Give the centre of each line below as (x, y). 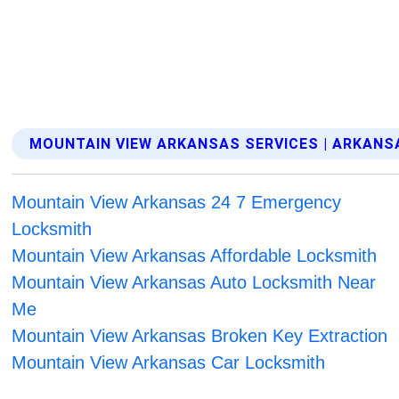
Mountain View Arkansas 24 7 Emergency (177, 203)
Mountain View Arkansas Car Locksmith (169, 363)
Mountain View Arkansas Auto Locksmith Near (194, 283)
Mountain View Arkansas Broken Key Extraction (200, 336)
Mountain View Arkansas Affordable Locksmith (195, 256)
